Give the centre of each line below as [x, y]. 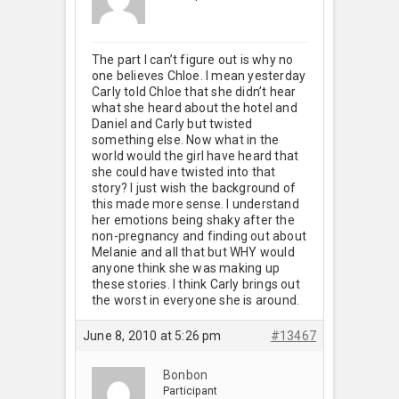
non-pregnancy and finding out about [199, 236]
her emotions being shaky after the [193, 220]
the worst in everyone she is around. [196, 300]
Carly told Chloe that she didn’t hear [194, 91]
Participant [191, 391]
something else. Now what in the [186, 139]
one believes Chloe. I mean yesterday [199, 75]
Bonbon [186, 375]
